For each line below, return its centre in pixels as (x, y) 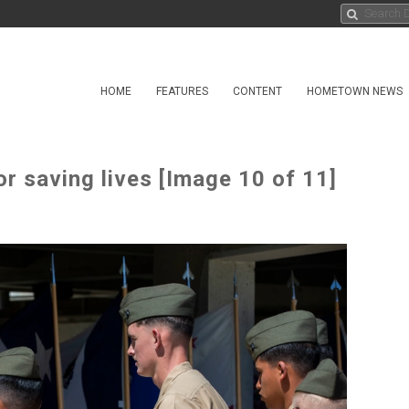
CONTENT (257, 91)
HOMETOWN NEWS (355, 91)
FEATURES (182, 91)
